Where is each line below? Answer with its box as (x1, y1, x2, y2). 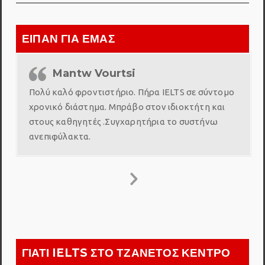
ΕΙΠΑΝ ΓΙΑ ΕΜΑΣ (22, 31, 115, 46)
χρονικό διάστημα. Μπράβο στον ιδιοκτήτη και (29, 101, 225, 112)
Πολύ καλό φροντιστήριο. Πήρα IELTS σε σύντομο (29, 86, 234, 97)
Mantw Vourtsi (53, 66, 136, 80)
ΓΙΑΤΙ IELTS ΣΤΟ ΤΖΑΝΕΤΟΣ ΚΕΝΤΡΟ (22, 245, 231, 260)
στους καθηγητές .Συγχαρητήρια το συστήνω (29, 116, 218, 127)
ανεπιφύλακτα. (29, 131, 91, 141)
